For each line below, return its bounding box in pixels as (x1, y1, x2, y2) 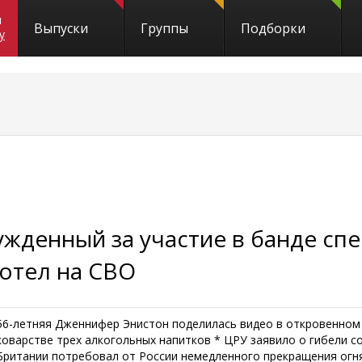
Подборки (241, 19, 305, 37)
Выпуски (34, 19, 88, 37)
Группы (141, 19, 188, 37)
